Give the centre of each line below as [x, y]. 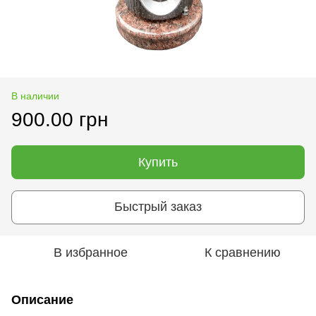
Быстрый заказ [158, 207]
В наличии [35, 96]
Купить [158, 162]
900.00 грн [60, 119]
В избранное [90, 252]
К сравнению [243, 252]
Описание [42, 299]
